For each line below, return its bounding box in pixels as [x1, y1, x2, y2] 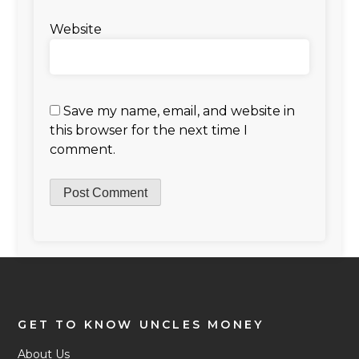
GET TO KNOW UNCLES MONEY [18, 317, 264, 332]
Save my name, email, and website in [63, 103, 296, 119]
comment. [50, 141, 116, 157]
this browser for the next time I [50, 122, 248, 138]
